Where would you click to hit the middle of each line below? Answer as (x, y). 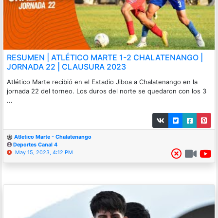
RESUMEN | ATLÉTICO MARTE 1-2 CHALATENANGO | (105, 58)
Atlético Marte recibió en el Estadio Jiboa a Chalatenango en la (102, 82)
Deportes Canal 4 (35, 145)
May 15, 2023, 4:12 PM (44, 153)
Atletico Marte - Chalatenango (53, 137)
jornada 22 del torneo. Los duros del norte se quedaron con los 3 (107, 91)
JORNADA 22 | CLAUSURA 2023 (66, 67)
